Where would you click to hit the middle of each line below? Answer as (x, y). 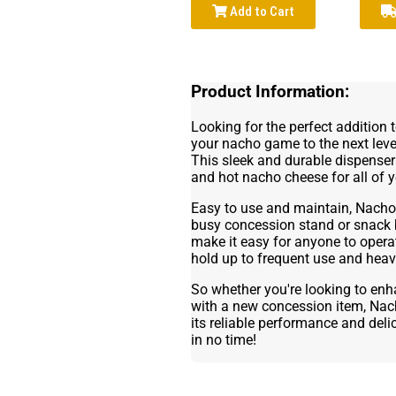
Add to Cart (260, 12)
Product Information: (270, 92)
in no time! (223, 340)
